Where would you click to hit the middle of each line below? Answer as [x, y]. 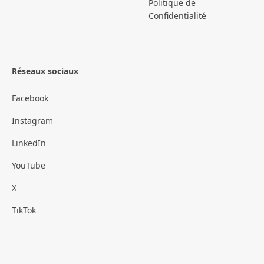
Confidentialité [177, 16]
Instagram [32, 121]
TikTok [24, 210]
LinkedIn [29, 143]
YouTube [29, 166]
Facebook [30, 98]
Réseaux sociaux [45, 71]
